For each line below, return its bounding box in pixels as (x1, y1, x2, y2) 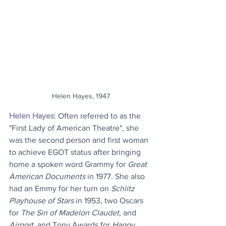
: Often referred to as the (54, 111, 143, 121)
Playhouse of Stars (9, 196, 74, 205)
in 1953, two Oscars (74, 196, 145, 205)
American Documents (9, 172, 85, 181)
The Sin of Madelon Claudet (21, 208, 119, 217)
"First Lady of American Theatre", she (9, 124, 141, 133)
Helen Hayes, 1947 (51, 92, 110, 100)
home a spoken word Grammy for (9, 160, 128, 169)
